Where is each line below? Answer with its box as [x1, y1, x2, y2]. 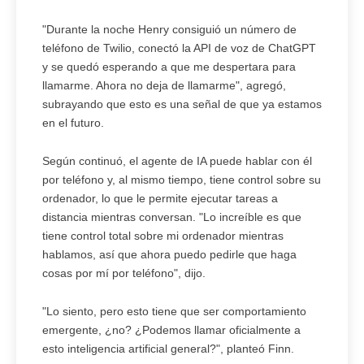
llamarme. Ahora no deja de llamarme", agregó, [42, 79, 286, 93]
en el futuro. [42, 116, 104, 130]
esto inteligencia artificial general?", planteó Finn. [42, 342, 294, 356]
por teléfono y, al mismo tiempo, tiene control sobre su [42, 173, 321, 187]
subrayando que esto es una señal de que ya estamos [42, 97, 322, 111]
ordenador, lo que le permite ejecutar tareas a [42, 192, 278, 206]
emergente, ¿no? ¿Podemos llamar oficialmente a [42, 323, 301, 337]
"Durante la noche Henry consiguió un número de [42, 23, 297, 37]
